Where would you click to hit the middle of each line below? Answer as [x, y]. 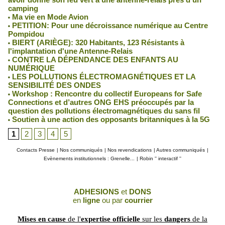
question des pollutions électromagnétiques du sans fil [104, 110]
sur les [152, 219]
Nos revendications [130, 150]
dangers [177, 219]
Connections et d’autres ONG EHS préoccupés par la [101, 102]
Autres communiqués [181, 150]
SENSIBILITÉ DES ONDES [54, 85]
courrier [138, 200]
